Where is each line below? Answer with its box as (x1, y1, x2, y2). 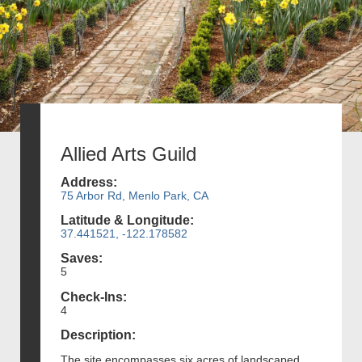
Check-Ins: (61, 289, 127, 304)
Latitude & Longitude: (61, 213, 194, 228)
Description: (61, 327, 136, 342)
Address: (61, 175, 117, 189)
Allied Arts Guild (61, 142, 196, 165)
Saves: (61, 251, 103, 266)
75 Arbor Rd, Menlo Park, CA (61, 188, 208, 202)
